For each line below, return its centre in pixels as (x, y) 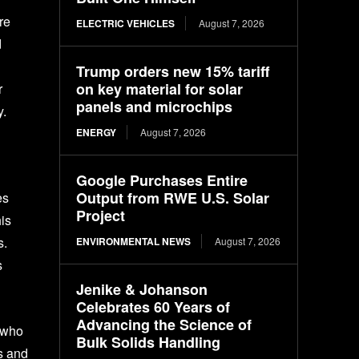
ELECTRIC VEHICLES (126, 23)
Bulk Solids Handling (149, 342)
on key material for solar (160, 89)
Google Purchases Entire (162, 180)
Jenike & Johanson (142, 289)
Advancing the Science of (164, 324)
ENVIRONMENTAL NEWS (134, 241)
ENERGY (97, 132)
